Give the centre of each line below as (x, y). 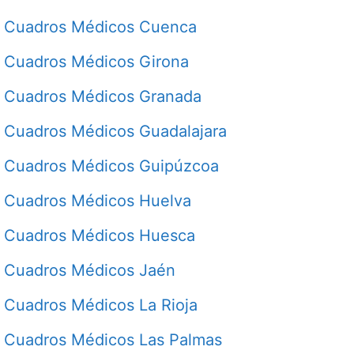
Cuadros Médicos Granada (103, 96)
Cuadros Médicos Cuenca (100, 26)
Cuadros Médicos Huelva (98, 200)
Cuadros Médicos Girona (96, 61)
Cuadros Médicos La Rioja (101, 305)
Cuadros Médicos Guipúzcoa (111, 166)
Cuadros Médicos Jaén (90, 270)
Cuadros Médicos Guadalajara (115, 131)
